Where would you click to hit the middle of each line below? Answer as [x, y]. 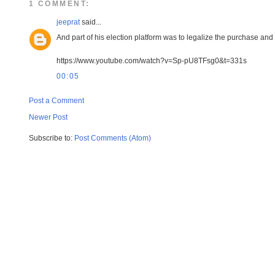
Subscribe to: [52, 138]
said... [91, 22]
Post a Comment [56, 101]
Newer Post [48, 117]
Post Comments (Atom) [113, 138]
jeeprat [68, 22]
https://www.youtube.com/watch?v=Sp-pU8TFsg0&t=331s [152, 61]
